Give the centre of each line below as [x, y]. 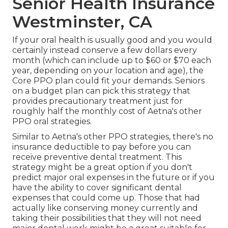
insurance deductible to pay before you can [102, 147]
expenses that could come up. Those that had [106, 198]
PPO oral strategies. [52, 122]
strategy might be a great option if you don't [102, 167]
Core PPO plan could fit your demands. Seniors [108, 81]
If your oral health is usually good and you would [112, 40]
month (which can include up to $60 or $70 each [112, 61]
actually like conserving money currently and [105, 208]
